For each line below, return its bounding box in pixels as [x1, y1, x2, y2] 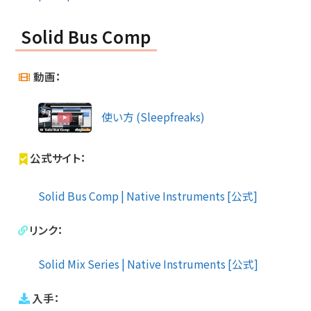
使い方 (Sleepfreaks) [101, 108, 205, 124]
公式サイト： [30, 150, 87, 166]
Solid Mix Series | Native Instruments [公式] [38, 255, 258, 271]
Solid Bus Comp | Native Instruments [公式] [38, 187, 258, 203]
